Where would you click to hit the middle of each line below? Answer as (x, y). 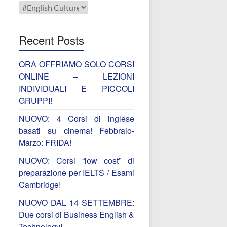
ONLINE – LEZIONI (76, 77)
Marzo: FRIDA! (45, 143)
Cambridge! (40, 185)
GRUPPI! (35, 101)
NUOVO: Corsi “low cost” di (76, 161)
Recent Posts (51, 40)
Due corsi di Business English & (76, 215)
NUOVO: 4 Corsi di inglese (76, 119)
